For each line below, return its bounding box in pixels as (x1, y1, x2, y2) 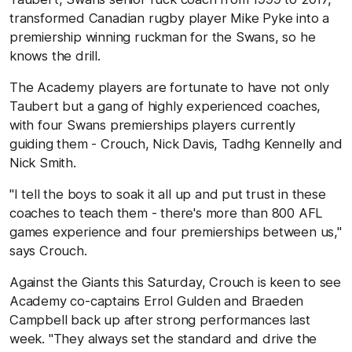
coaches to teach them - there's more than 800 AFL (9, 204, 324, 221)
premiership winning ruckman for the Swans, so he (9, 28, 316, 45)
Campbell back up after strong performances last (9, 311, 310, 328)
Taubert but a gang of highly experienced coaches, (9, 97, 321, 114)
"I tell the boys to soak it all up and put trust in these (9, 185, 326, 202)
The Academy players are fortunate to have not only (9, 79, 329, 95)
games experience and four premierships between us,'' (9, 223, 342, 240)
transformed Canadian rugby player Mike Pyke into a (9, 9, 329, 26)
